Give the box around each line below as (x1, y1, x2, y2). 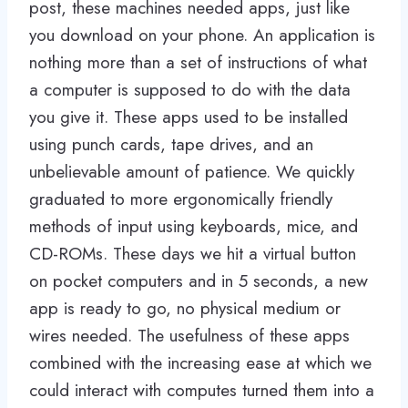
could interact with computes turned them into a (29, 377, 374, 403)
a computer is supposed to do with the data (29, 76, 351, 102)
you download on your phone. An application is (29, 22, 375, 47)
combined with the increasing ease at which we (29, 350, 372, 375)
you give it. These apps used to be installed (29, 104, 348, 129)
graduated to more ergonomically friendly (29, 186, 332, 211)
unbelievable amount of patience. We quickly (29, 158, 354, 184)
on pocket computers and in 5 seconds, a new (29, 268, 368, 293)
